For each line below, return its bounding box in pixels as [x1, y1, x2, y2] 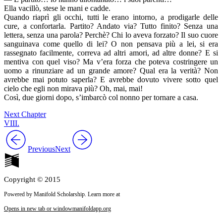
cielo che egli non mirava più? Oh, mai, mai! [4, 84, 143, 93]
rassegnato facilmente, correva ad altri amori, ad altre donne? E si [4, 49, 218, 57]
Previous [28, 145, 55, 154]
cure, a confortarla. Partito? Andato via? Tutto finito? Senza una [4, 22, 218, 31]
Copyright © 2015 [4, 175, 60, 184]
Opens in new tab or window [4, 205, 72, 213]
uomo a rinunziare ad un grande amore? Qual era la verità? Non [4, 66, 218, 75]
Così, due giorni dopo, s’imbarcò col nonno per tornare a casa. [4, 93, 198, 102]
